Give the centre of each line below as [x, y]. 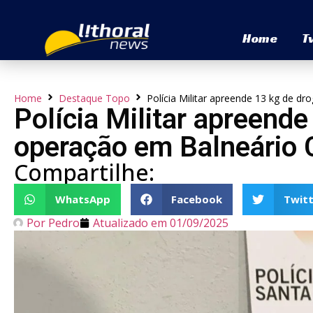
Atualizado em [130, 223]
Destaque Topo [94, 98]
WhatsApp [82, 199]
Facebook [197, 199]
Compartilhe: [84, 172]
